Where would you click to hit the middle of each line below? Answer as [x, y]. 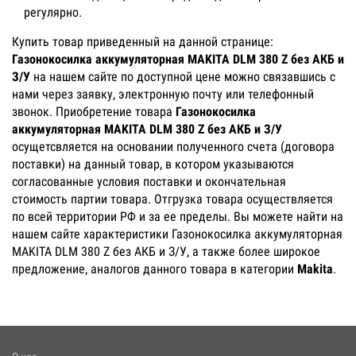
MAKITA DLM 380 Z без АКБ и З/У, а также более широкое [166, 251]
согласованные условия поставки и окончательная [149, 181]
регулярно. [53, 12]
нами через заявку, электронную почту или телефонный [163, 94]
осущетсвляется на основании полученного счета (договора [173, 146]
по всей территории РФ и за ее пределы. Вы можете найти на [178, 216]
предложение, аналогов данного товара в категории [155, 269]
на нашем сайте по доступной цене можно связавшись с [183, 76]
